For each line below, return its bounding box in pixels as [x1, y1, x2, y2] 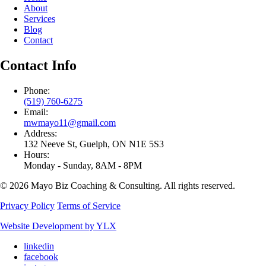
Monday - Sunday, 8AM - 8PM [24, 160, 142, 171]
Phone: [24, 85, 50, 96]
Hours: [24, 150, 49, 160]
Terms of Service [57, 201, 121, 211]
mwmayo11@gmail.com [24, 118, 116, 128]
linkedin [24, 241, 54, 252]
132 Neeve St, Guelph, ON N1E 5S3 [24, 139, 164, 150]
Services [24, 14, 55, 24]
